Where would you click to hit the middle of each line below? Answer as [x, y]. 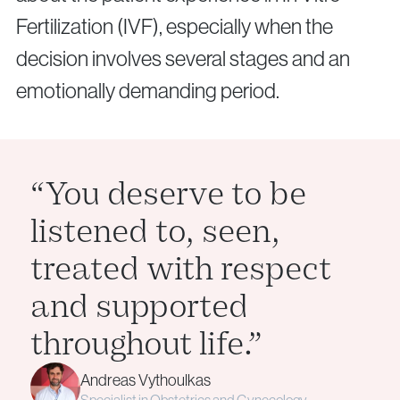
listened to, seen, [155, 232]
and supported [139, 307]
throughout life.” [146, 344]
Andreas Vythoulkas [146, 381]
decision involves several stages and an [183, 59]
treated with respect [181, 269]
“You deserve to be [168, 194]
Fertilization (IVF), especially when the [175, 27]
